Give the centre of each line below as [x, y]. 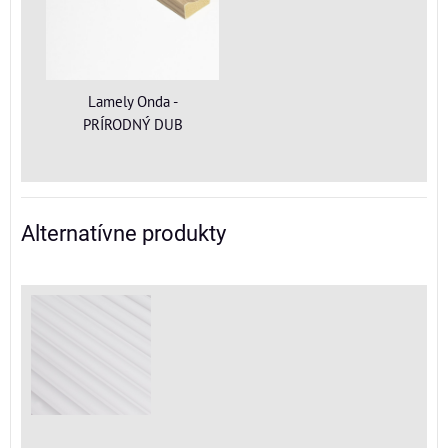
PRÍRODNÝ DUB [132, 124]
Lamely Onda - [132, 101]
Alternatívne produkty [123, 234]
